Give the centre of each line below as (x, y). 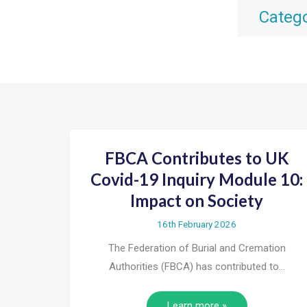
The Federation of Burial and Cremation (197, 248)
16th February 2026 (197, 224)
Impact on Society (197, 200)
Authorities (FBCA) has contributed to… (197, 266)
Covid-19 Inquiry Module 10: (197, 179)
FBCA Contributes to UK (197, 158)
